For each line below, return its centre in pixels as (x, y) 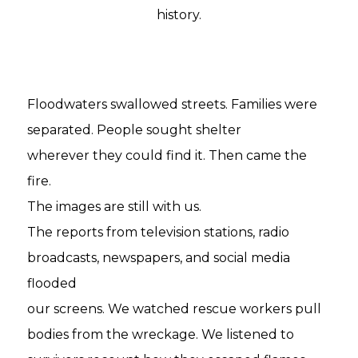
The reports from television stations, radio (159, 232)
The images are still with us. (115, 207)
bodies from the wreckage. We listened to (161, 334)
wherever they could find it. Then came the (167, 155)
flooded (52, 283)
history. (179, 15)
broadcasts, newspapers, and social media (159, 258)
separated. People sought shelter (135, 130)
